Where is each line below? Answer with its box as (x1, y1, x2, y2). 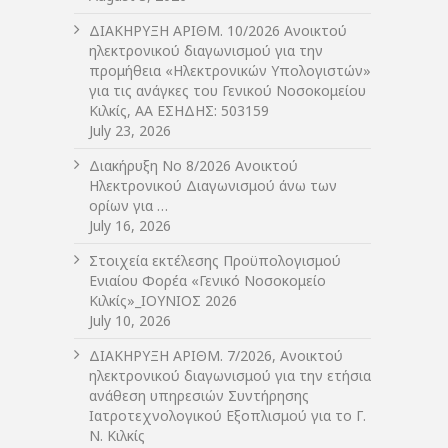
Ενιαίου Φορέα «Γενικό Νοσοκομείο (89, 271, 326, 291)
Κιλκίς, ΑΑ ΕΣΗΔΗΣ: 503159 (89, 101, 269, 121)
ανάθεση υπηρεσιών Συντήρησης (89, 386, 309, 406)
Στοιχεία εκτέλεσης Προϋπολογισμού (89, 251, 341, 271)
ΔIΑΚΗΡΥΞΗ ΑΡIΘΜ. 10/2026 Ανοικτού (89, 21, 347, 41)
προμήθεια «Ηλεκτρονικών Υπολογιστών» (89, 61, 371, 81)
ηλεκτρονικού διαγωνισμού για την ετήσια (89, 366, 371, 386)
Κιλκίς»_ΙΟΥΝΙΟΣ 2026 (89, 291, 237, 311)
